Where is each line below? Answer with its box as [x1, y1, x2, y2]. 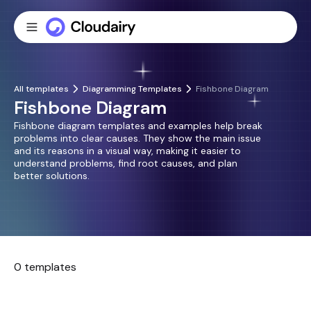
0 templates [14, 260, 76, 274]
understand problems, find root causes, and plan [14, 157, 237, 169]
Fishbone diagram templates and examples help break [14, 119, 262, 132]
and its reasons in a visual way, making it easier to [14, 144, 241, 157]
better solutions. [14, 169, 90, 182]
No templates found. [103, 274, 208, 289]
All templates [14, 83, 69, 94]
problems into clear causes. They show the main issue [14, 132, 261, 144]
